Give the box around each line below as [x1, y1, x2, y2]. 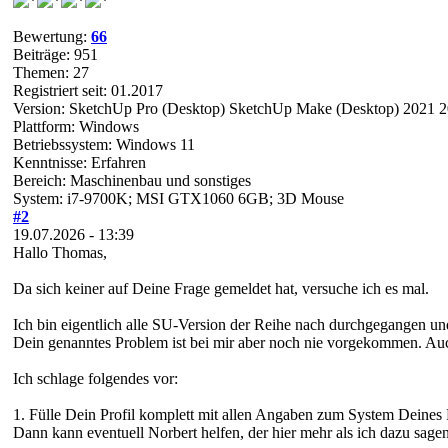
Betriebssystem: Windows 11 [13, 135, 195, 153]
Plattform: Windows [13, 117, 139, 135]
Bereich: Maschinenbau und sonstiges [13, 171, 251, 189]
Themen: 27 [13, 63, 89, 81]
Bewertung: [13, 27, 91, 45]
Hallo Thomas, [13, 243, 107, 261]
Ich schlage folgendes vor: [13, 369, 178, 387]
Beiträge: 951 [13, 45, 98, 63]
